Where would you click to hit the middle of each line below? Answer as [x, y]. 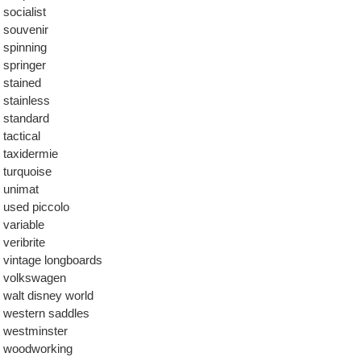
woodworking [38, 349]
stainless [27, 100]
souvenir [26, 29]
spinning [25, 47]
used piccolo [36, 207]
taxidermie [31, 154]
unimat [21, 189]
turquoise [27, 171]
